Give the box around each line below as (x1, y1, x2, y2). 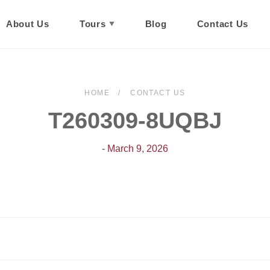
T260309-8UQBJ (48, 108, 222, 133)
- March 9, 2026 (102, 143, 168, 154)
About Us (5, 19, 49, 29)
